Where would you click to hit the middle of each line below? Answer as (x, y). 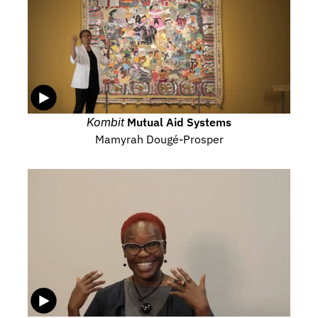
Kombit (105, 122)
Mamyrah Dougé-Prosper (159, 139)
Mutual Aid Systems (178, 122)
